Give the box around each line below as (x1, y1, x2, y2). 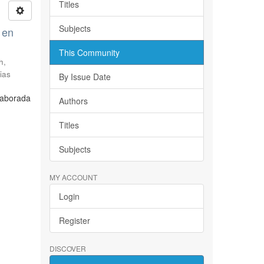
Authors (58, 95, 88, 107)
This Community (58, 47, 120, 58)
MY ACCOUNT (49, 172, 97, 182)
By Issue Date (58, 71, 111, 82)
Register (58, 214, 90, 226)
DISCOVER (49, 243, 86, 253)
